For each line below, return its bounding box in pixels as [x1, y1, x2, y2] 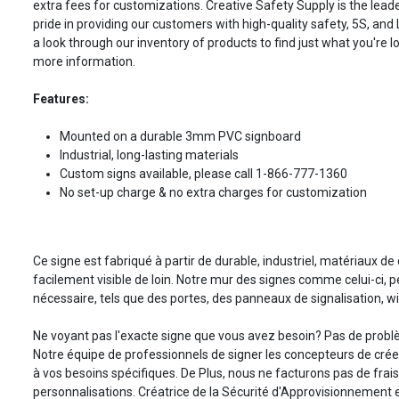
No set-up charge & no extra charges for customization [60, 185, 367, 200]
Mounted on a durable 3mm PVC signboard [60, 129, 301, 144]
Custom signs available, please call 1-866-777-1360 [60, 167, 347, 182]
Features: [33, 92, 89, 107]
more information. [33, 54, 135, 69]
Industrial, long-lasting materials [60, 148, 239, 163]
